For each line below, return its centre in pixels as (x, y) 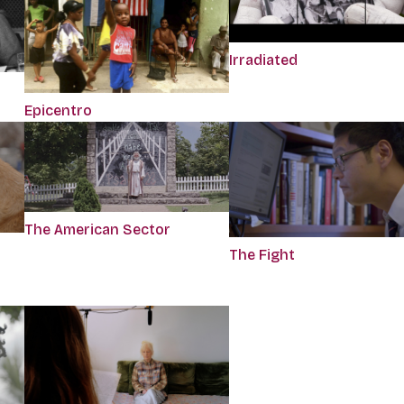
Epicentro (58, 110)
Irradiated (263, 60)
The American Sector (97, 230)
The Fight (262, 254)
